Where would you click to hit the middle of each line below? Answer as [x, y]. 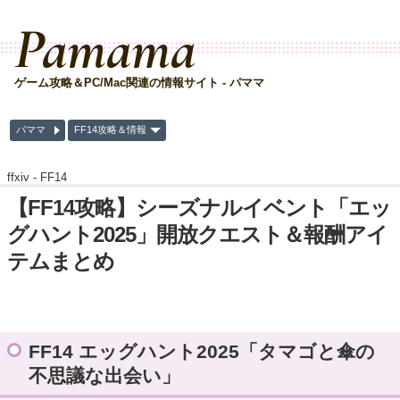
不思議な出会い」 [104, 375]
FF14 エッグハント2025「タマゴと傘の [202, 351]
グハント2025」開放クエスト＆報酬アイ [197, 234]
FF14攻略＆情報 [110, 130]
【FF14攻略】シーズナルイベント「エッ [199, 207]
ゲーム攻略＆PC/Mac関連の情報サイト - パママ [139, 82]
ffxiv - [24, 177]
